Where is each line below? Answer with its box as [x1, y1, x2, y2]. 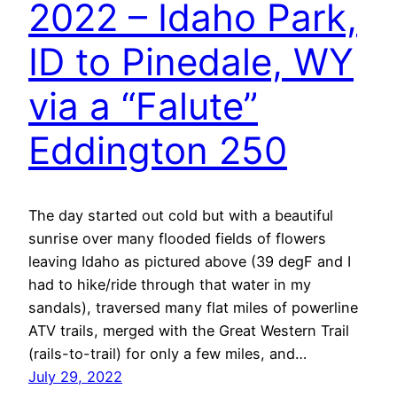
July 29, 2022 [28, 368, 122, 386]
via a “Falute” [28, 83, 258, 129]
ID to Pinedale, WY [28, 39, 354, 85]
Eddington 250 [28, 128, 287, 174]
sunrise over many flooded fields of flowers [28, 230, 326, 248]
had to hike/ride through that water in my [28, 276, 311, 294]
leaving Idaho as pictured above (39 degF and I [28, 253, 351, 271]
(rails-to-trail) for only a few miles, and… [28, 345, 307, 363]
